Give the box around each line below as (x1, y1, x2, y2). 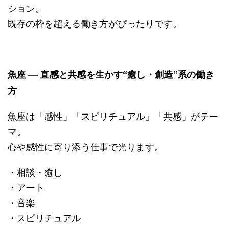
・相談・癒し (8, 164, 63, 178)
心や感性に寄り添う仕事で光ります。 (8, 139, 163, 153)
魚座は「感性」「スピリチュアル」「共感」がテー (8, 108, 218, 122)
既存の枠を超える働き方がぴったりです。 (8, 16, 182, 30)
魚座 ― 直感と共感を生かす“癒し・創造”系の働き (8, 67, 214, 81)
